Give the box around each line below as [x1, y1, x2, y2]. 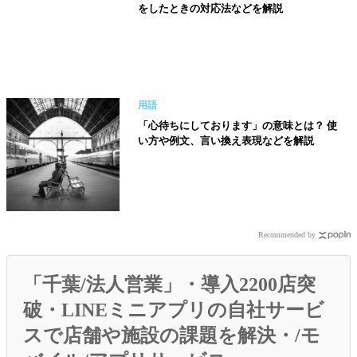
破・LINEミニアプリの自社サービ [23, 300, 324, 321]
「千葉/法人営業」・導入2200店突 [23, 274, 316, 296]
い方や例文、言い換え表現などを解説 [138, 134, 314, 147]
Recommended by [258, 230, 316, 240]
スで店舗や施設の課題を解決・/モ [23, 325, 320, 347]
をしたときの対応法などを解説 [138, 2, 283, 14]
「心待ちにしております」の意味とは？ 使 [138, 119, 337, 131]
